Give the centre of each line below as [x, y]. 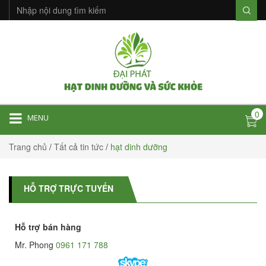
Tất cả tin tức [79, 147]
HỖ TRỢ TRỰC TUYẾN [69, 188]
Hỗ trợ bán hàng [48, 227]
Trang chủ [28, 147]
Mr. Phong [34, 245]
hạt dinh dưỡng [139, 147]
